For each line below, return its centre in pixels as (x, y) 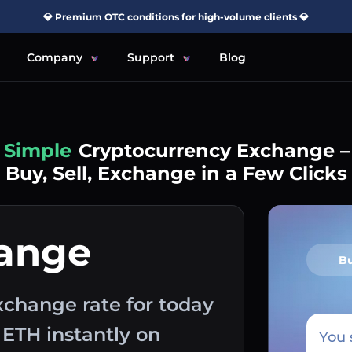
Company (55, 57)
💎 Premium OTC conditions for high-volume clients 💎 (176, 16)
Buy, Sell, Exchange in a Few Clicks (176, 173)
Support (151, 57)
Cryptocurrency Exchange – (214, 150)
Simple (38, 150)
